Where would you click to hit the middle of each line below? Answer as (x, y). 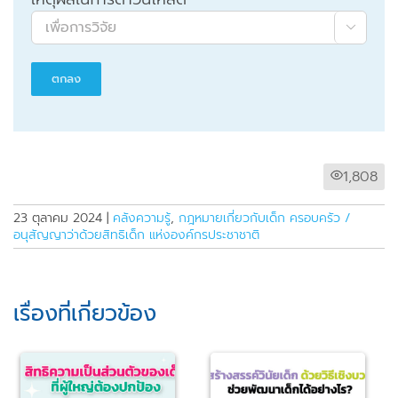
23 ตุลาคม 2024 (58, 219)
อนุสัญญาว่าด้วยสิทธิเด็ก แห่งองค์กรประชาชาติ (136, 235)
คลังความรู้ (142, 219)
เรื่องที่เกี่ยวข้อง (85, 314)
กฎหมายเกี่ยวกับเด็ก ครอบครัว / (265, 219)
